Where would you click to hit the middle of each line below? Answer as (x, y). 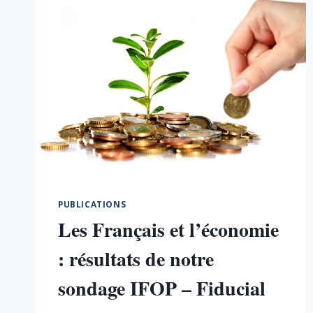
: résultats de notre (136, 259)
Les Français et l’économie (168, 229)
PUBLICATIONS (92, 204)
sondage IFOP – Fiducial (162, 288)
